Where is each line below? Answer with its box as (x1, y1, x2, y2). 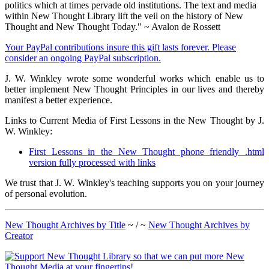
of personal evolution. (5, 189, 87, 199)
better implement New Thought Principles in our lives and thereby (5, 84, 264, 95)
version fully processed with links (29, 157, 156, 168)
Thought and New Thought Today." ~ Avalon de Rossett (5, 22, 220, 32)
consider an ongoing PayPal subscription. (5, 53, 161, 64)
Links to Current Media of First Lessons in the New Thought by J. (5, 115, 264, 126)
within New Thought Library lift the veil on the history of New (5, 11, 243, 22)
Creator (5, 231, 33, 241)
